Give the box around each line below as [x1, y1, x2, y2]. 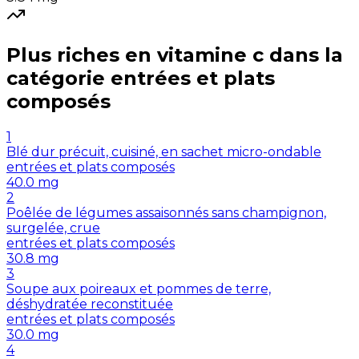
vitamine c [157, 42, 264, 67]
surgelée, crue [6, 220, 100, 236]
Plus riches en [6, 42, 151, 67]
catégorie [6, 66, 105, 90]
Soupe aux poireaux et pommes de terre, [6, 280, 271, 296]
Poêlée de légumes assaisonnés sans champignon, [6, 204, 326, 220]
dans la [269, 42, 343, 67]
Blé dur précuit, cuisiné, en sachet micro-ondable [6, 143, 321, 159]
